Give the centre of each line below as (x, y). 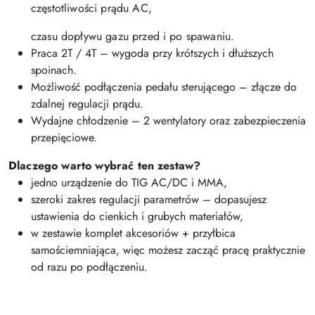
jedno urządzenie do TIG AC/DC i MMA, (129, 182)
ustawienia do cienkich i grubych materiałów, (137, 216)
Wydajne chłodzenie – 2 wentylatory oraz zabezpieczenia (168, 120)
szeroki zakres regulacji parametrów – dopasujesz (149, 199)
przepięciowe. (64, 137)
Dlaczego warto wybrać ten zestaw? (105, 165)
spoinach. (54, 70)
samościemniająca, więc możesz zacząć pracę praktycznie (168, 250)
